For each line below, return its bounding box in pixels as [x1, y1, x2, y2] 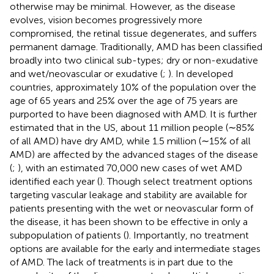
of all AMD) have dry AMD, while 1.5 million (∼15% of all [10, 135, 251, 147]
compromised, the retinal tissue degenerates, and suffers [10, 27, 257, 39]
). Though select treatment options [100, 175, 253, 187]
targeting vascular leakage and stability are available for [10, 188, 247, 201]
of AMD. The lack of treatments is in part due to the [10, 256, 233, 268]
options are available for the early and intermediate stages [10, 242, 261, 254]
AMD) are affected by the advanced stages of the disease [10, 148, 258, 160]
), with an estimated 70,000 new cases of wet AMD [18, 161, 242, 174]
